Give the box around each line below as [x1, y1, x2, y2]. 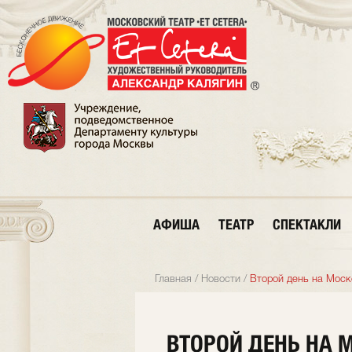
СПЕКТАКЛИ [273, 216, 341, 233]
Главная [155, 275, 192, 284]
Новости [201, 275, 240, 284]
